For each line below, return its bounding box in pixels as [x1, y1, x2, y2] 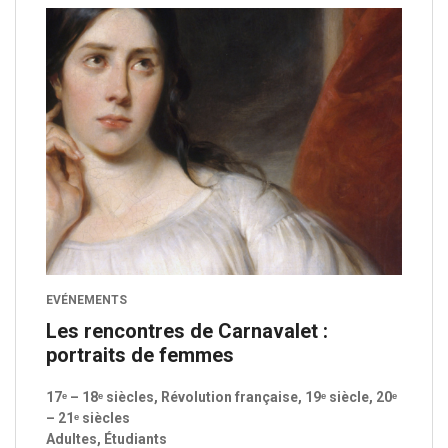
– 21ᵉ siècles [46, 410, 130, 427]
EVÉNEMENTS [46, 293, 127, 308]
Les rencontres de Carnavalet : [46, 319, 328, 344]
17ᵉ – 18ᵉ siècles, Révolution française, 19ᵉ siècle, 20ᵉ [46, 389, 397, 406]
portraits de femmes [46, 343, 234, 368]
